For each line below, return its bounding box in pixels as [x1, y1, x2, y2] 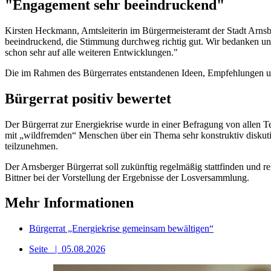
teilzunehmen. [5, 140, 58, 151]
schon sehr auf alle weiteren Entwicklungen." [5, 47, 178, 57]
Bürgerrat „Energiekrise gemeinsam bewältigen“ [29, 223, 214, 234]
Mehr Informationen [5, 195, 134, 211]
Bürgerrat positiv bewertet [5, 90, 171, 106]
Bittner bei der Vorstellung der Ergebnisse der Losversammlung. [5, 172, 249, 183]
